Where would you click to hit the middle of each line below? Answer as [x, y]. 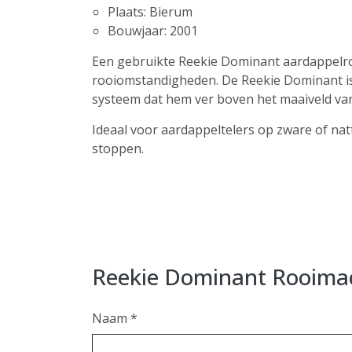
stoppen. [118, 148]
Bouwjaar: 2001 [153, 31]
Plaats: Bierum [150, 12]
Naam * [115, 318]
